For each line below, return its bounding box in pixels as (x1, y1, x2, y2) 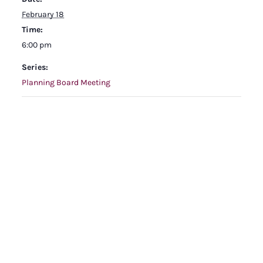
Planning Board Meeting (22, 77, 110, 87)
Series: (22, 62, 48, 72)
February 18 (22, 9, 64, 19)
